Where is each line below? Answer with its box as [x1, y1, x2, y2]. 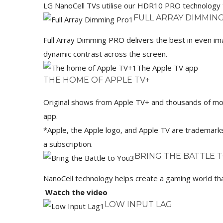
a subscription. [43, 139, 93, 149]
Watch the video [43, 187, 108, 198]
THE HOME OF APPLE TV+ [43, 75, 150, 85]
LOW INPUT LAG [105, 200, 172, 210]
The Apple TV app [137, 63, 198, 73]
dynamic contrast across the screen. [43, 49, 167, 59]
